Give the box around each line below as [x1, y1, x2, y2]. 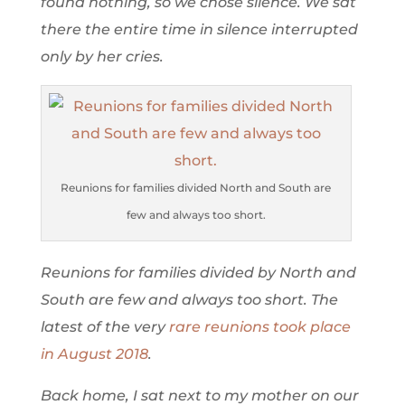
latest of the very [40, 318, 165, 336]
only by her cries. [40, 48, 164, 66]
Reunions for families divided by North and [40, 264, 356, 282]
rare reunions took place [165, 318, 351, 336]
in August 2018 [40, 345, 148, 363]
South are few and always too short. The [40, 291, 338, 309]
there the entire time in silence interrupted [40, 21, 358, 39]
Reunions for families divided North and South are [61, 181, 332, 195]
